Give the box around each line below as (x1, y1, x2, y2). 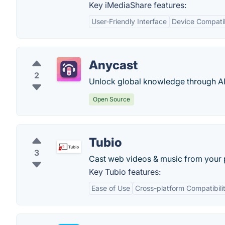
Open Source (93, 95, 130, 103)
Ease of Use (91, 184, 130, 192)
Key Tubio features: (89, 167, 161, 177)
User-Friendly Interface (91, 17, 167, 26)
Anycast (89, 58, 138, 72)
